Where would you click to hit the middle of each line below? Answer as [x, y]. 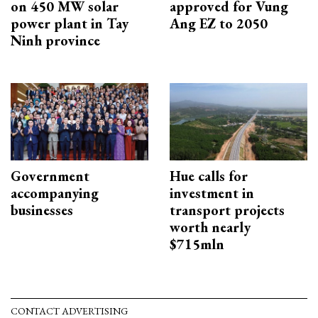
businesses [42, 210]
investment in [212, 193]
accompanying [55, 193]
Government [50, 176]
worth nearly [210, 227]
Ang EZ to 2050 [219, 23]
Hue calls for [209, 176]
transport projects [227, 210]
